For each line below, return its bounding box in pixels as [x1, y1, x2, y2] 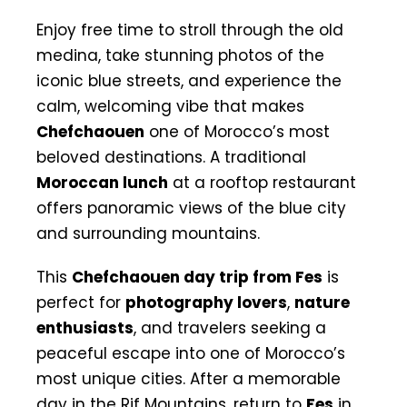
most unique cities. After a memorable [36, 367, 341, 390]
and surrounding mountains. [36, 222, 260, 244]
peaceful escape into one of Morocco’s [36, 342, 345, 364]
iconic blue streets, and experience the [36, 69, 342, 92]
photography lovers [125, 291, 287, 313]
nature [294, 291, 350, 313]
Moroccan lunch [36, 171, 168, 194]
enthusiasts [36, 316, 134, 339]
